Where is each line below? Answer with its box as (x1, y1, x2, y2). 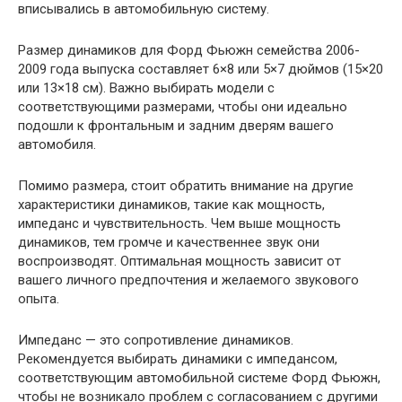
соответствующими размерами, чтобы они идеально (18, 99, 347, 116)
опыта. (18, 291, 59, 308)
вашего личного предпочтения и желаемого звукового (18, 272, 359, 289)
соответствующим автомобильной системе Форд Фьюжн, (18, 370, 380, 387)
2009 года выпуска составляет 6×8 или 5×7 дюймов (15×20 (18, 61, 383, 78)
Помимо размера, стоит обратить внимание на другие (18, 178, 354, 195)
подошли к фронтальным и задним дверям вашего (18, 118, 334, 135)
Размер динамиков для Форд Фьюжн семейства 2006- (18, 42, 360, 59)
